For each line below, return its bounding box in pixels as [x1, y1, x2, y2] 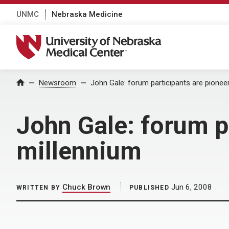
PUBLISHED [129, 184, 169, 191]
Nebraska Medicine [52, 9, 123, 19]
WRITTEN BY [16, 184, 60, 191]
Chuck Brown [62, 182, 110, 192]
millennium [16, 136, 142, 166]
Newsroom [39, 78, 76, 87]
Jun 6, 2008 [169, 182, 212, 192]
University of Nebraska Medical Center [16, 34, 174, 45]
